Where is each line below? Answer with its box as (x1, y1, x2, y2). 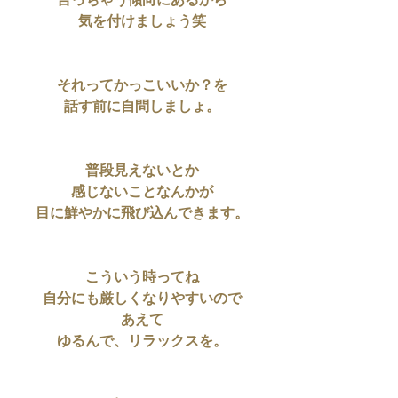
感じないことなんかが (71, 184, 213, 202)
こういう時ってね (85, 269, 199, 287)
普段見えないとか (85, 163, 199, 180)
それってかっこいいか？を (57, 77, 227, 95)
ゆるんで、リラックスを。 (57, 333, 227, 351)
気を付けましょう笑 (78, 13, 206, 31)
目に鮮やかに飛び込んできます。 (36, 205, 249, 223)
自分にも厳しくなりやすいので (43, 291, 242, 308)
